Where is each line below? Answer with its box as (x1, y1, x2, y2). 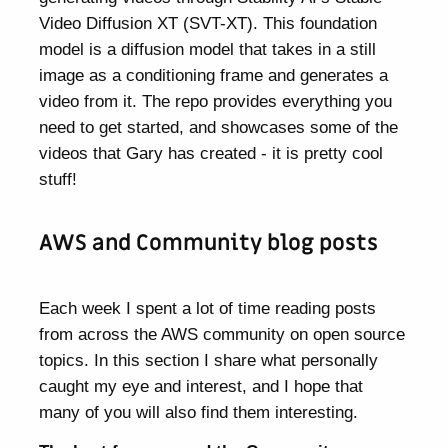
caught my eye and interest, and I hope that (39, 376, 364, 397)
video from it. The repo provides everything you (39, 91, 393, 112)
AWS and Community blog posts (39, 228, 379, 258)
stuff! (39, 169, 78, 190)
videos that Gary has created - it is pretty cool (39, 143, 384, 164)
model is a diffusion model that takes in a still (39, 39, 377, 60)
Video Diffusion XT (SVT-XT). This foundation (39, 13, 378, 34)
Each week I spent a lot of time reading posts (39, 298, 377, 319)
